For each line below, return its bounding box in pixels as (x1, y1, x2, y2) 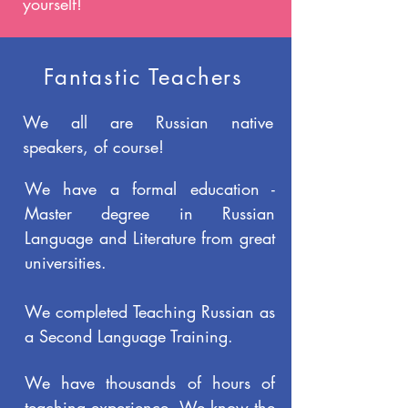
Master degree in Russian (25, 202, 275, 224)
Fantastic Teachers (43, 63, 244, 91)
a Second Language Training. (25, 325, 233, 347)
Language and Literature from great (25, 227, 275, 249)
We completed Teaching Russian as (25, 301, 275, 322)
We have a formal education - (25, 178, 275, 199)
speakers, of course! (23, 136, 169, 158)
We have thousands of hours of (25, 372, 275, 393)
